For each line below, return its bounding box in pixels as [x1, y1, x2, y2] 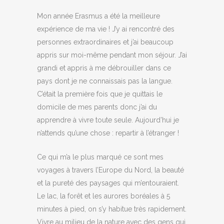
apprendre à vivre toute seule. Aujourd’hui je [37, 116, 179, 124]
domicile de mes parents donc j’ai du [37, 103, 157, 111]
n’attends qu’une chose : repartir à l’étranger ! [37, 129, 179, 137]
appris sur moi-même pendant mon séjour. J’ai [37, 51, 187, 59]
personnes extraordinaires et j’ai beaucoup [37, 38, 173, 46]
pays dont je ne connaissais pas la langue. [37, 77, 172, 85]
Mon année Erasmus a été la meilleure [37, 12, 160, 20]
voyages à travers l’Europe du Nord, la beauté [37, 166, 184, 174]
